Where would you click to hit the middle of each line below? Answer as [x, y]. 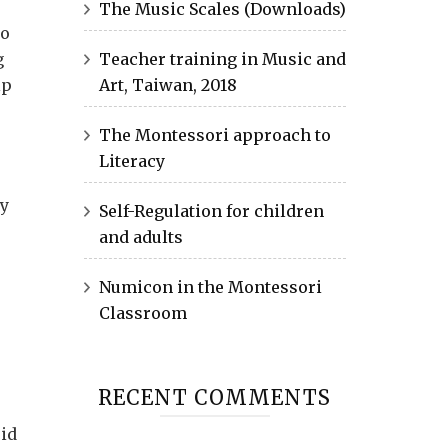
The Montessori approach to [214, 135]
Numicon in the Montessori [210, 287]
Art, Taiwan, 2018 [167, 85]
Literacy [131, 161]
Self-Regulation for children [211, 211]
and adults [140, 237]
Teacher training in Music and [222, 59]
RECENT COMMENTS [215, 397]
